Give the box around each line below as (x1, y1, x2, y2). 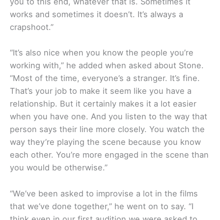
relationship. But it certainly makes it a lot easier (10, 99, 196, 109)
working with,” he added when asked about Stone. (10, 60, 204, 71)
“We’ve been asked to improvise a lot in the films (10, 188, 198, 198)
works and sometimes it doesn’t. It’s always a (10, 9, 183, 20)
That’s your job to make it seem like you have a (10, 86, 192, 96)
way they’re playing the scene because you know (10, 137, 201, 147)
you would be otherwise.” (10, 163, 108, 173)
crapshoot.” (10, 22, 54, 32)
